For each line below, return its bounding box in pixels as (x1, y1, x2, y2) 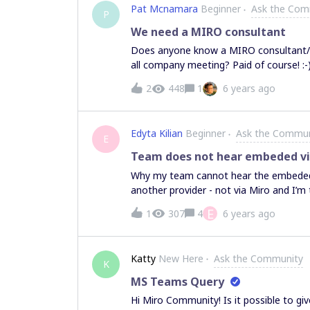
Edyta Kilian (131, 127, 183, 140)
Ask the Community (214, 251, 303, 265)
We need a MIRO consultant (131, 24, 286, 40)
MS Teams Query (131, 273, 224, 289)
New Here (158, 251, 203, 265)
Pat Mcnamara (131, 2, 198, 16)
